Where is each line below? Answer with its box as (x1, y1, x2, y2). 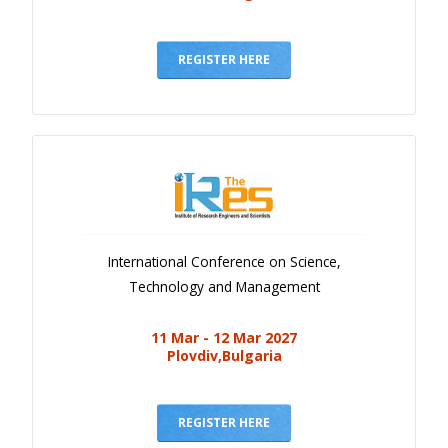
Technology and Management (128, 276, 320, 296)
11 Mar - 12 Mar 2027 (151, 327, 297, 347)
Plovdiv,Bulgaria (166, 345, 282, 365)
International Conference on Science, (107, 251, 341, 271)
